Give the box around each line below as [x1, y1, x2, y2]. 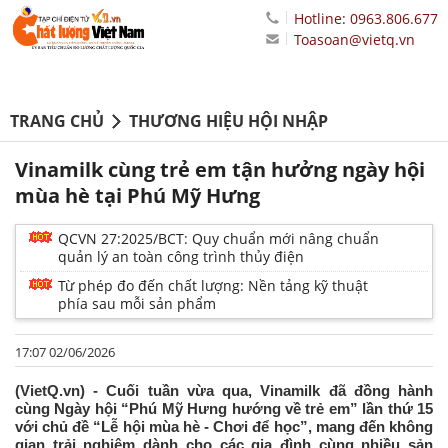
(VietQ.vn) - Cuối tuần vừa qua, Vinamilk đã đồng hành [15, 382, 433, 400]
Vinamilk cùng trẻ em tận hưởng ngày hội [15, 156, 425, 184]
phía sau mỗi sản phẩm [58, 294, 216, 314]
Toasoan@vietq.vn [294, 30, 415, 49]
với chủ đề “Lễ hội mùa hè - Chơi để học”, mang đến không [15, 418, 433, 436]
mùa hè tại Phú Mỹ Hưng [15, 182, 260, 210]
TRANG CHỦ [10, 110, 104, 133]
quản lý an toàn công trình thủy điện [58, 247, 304, 267]
